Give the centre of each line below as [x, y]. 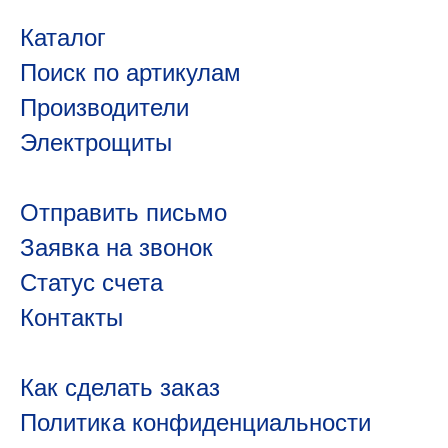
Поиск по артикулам [130, 72]
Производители [104, 107]
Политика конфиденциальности [195, 422]
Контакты [71, 317]
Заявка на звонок [116, 247]
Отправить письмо [123, 212]
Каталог [63, 37]
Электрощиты [96, 142]
